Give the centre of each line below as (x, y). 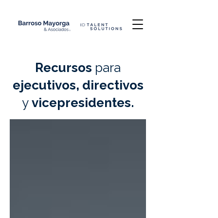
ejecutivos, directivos (78, 85)
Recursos (65, 68)
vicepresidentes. (83, 103)
